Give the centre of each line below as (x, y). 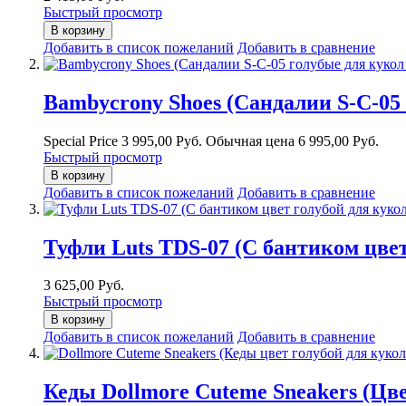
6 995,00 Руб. (338, 140)
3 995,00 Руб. (162, 140)
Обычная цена (250, 140)
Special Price (81, 140)
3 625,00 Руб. (84, 285)
